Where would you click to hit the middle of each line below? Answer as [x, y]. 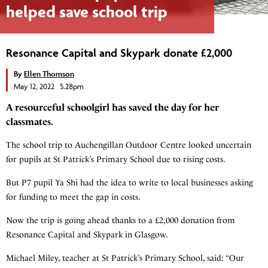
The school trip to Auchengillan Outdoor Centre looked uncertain [129, 145]
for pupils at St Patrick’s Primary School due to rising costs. [116, 160]
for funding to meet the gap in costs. [73, 197]
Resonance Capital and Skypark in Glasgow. [87, 235]
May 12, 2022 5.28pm [49, 86]
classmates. [30, 122]
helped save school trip [87, 12]
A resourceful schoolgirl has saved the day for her [112, 108]
